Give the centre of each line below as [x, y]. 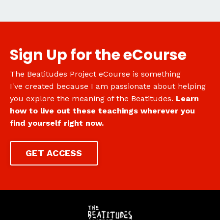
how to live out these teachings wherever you [102, 110]
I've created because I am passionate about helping [108, 86]
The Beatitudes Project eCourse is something [95, 74]
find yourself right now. [57, 123]
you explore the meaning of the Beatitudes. [93, 98]
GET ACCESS [54, 153]
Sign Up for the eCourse [98, 55]
